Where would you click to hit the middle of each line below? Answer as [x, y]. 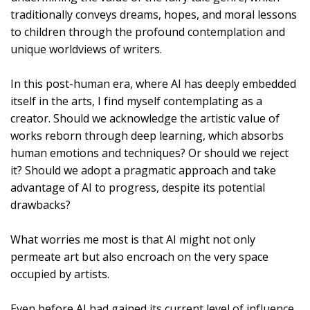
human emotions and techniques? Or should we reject [149, 153]
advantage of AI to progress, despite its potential [138, 187]
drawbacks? [40, 204]
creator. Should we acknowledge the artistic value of [145, 118]
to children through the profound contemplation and [148, 31]
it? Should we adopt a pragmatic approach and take [143, 170]
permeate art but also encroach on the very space [139, 256]
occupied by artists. [60, 274]
